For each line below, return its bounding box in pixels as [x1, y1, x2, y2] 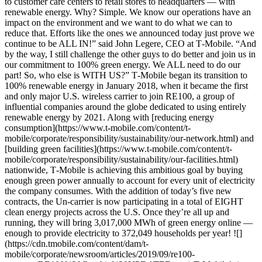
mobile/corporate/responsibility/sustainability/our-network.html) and [5, 133, 254, 143]
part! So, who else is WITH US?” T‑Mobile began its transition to [5, 70, 247, 80]
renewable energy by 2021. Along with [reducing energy [5, 112, 214, 122]
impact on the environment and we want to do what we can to [5, 18, 232, 27]
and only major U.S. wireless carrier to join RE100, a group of [5, 91, 235, 101]
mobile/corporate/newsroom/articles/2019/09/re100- [5, 249, 195, 259]
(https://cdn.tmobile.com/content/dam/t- [5, 239, 149, 249]
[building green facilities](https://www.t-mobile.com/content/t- [5, 144, 232, 154]
